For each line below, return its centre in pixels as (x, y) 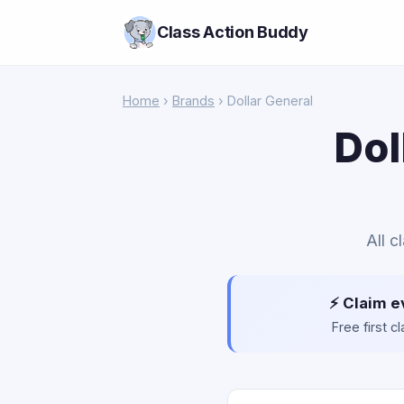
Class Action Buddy (233, 32)
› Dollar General (264, 101)
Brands (193, 101)
